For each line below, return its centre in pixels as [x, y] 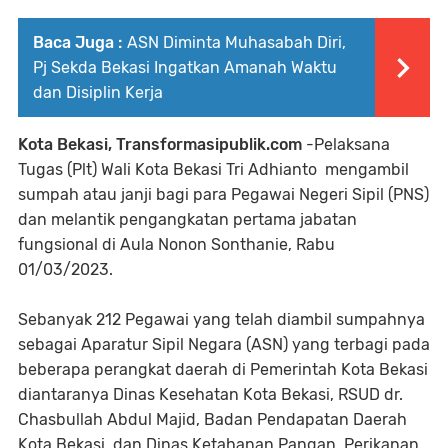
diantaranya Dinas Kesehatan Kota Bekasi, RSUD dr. [210, 394]
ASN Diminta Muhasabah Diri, [236, 42]
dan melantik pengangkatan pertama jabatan [187, 219]
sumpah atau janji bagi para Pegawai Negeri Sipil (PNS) [223, 194]
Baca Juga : [77, 42]
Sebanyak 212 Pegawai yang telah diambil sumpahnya [221, 319]
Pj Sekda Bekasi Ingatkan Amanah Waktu [185, 67]
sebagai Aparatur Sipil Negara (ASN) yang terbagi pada [224, 344]
